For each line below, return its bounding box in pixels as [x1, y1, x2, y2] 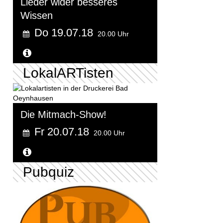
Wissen [20, 10, 53, 21]
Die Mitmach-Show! [20, 109, 107, 120]
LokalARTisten [23, 65, 113, 81]
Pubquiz [23, 164, 74, 180]
